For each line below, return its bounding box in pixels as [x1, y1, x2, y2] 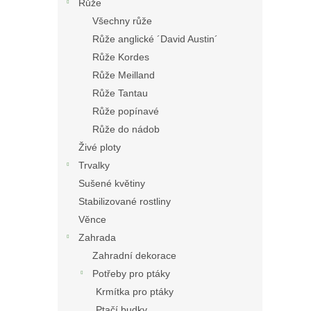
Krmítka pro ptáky [96, 286, 174, 297]
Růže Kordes [92, 51, 149, 62]
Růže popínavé [92, 106, 159, 117]
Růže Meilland [92, 69, 155, 81]
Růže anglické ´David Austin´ [92, 33, 218, 44]
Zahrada [78, 232, 116, 243]
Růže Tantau [92, 87, 148, 99]
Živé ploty [78, 142, 121, 153]
